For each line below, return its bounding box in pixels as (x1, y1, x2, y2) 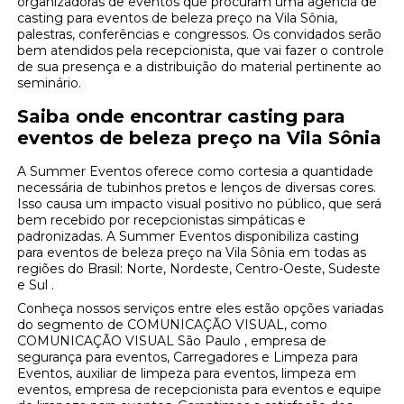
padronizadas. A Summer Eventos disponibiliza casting (17, 228, 360, 245)
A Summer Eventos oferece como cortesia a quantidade (17, 163, 374, 180)
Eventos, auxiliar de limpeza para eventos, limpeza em (17, 365, 357, 382)
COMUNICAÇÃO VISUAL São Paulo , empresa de (17, 333, 327, 350)
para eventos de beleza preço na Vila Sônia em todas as (17, 244, 367, 262)
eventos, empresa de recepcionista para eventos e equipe (17, 381, 382, 399)
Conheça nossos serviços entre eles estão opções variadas (17, 300, 384, 317)
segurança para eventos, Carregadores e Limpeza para (17, 349, 359, 366)
